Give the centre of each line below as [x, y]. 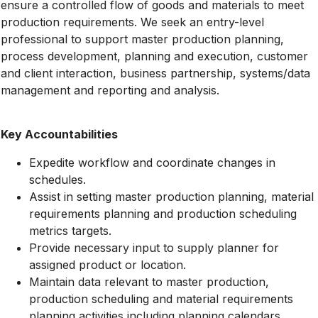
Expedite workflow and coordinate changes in [152, 163]
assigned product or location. [108, 265]
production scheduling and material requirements [161, 299]
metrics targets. [70, 231]
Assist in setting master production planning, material [171, 197]
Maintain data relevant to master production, [149, 282]
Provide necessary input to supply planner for [154, 248]
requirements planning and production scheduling [163, 214]
